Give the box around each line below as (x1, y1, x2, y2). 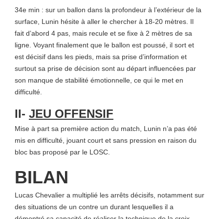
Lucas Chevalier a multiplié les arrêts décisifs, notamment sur (15, 191, 204, 199)
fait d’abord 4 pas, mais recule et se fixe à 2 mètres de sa (15, 29, 192, 37)
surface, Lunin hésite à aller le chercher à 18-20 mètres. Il (15, 18, 194, 25)
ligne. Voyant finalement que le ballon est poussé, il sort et (15, 41, 194, 49)
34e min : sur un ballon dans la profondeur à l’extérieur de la (15, 6, 201, 14)
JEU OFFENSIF (29, 107, 113, 120)
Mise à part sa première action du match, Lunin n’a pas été (15, 125, 197, 132)
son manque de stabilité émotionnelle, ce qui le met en (15, 76, 183, 84)
